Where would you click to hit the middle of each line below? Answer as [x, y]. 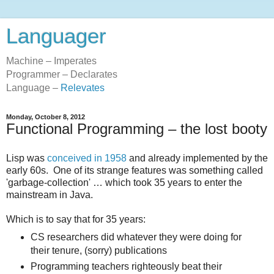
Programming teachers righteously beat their [126, 266]
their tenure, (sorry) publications [98, 250]
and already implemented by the [197, 158]
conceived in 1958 [87, 158]
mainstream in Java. [50, 194]
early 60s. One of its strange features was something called [135, 170]
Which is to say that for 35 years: [76, 219]
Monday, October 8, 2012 [46, 117]
